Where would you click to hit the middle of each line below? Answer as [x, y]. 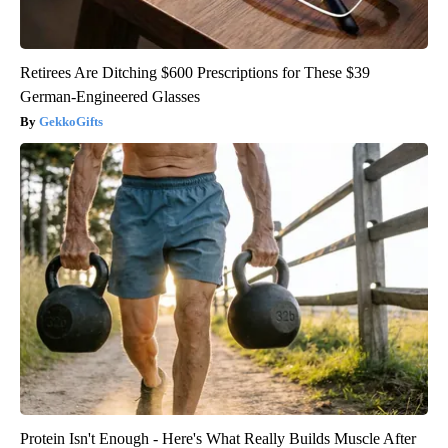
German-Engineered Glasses [110, 96]
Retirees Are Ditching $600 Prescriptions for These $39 [195, 72]
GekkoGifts [71, 121]
